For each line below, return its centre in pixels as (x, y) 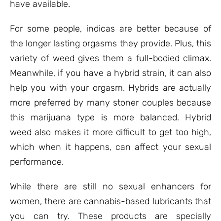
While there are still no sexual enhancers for (110, 186)
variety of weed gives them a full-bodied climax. (110, 58)
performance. (37, 162)
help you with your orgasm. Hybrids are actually (110, 88)
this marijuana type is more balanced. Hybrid (110, 117)
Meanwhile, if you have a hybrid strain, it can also (110, 73)
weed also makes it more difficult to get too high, (110, 132)
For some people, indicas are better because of (110, 29)
